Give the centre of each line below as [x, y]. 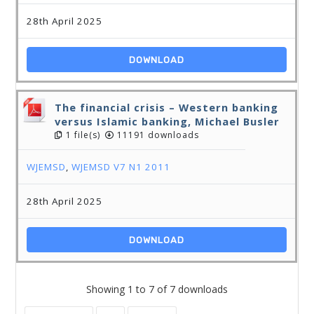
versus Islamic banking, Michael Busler [168, 121]
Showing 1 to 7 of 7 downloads [157, 289]
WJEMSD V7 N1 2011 [121, 167]
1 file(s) [82, 135]
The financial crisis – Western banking [167, 107]
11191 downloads [157, 135]
